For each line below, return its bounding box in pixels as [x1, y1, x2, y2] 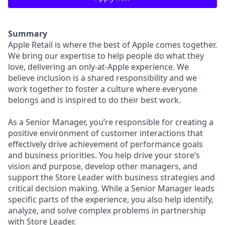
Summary [8, 28, 47, 39]
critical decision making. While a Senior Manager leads [8, 183, 214, 194]
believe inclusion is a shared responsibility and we [8, 72, 197, 83]
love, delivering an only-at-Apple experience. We [8, 61, 189, 72]
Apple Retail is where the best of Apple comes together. [8, 39, 217, 50]
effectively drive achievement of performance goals [8, 139, 203, 150]
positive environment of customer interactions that [8, 128, 203, 139]
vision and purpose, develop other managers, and [8, 161, 197, 172]
